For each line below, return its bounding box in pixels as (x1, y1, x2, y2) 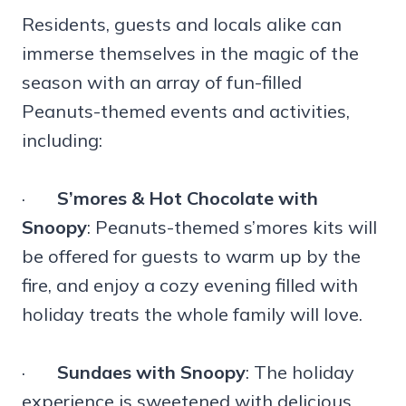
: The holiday (246, 361, 354, 384)
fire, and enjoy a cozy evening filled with (22, 274, 358, 297)
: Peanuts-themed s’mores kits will (87, 216, 377, 239)
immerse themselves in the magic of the (22, 42, 359, 65)
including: (22, 129, 102, 152)
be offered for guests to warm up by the (22, 245, 361, 268)
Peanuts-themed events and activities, (22, 100, 350, 123)
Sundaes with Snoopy (57, 361, 246, 384)
